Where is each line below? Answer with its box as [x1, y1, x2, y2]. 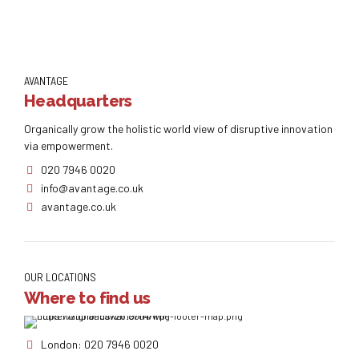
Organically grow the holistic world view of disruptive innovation [24, 122, 333, 136]
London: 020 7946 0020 [41, 337, 159, 351]
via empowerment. [24, 139, 113, 153]
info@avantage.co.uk [41, 180, 143, 195]
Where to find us [24, 288, 151, 308]
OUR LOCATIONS [24, 270, 96, 284]
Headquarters [24, 91, 132, 111]
